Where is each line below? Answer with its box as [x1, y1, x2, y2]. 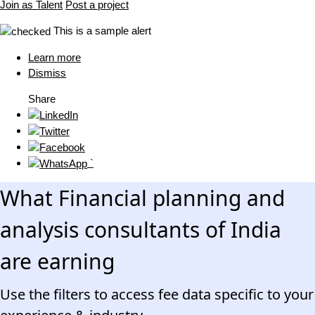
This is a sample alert [53, 25, 151, 37]
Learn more [28, 51, 81, 64]
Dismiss [28, 67, 66, 79]
